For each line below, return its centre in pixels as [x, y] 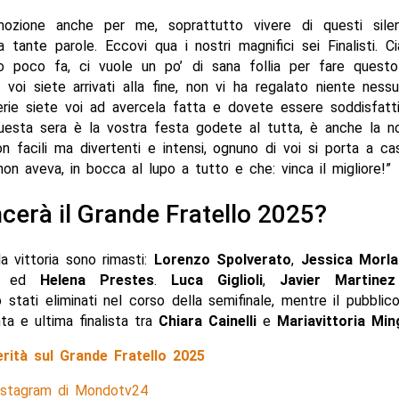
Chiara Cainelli [207, 322]
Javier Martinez [337, 281]
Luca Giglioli [217, 281]
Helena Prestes [98, 281]
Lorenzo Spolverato [222, 260]
